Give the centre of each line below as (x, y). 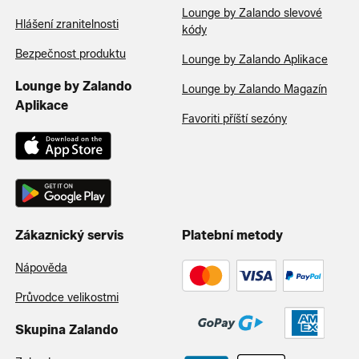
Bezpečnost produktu (71, 54)
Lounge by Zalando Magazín (254, 89)
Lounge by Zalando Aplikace (255, 59)
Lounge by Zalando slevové (252, 13)
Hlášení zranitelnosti (67, 24)
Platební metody (232, 235)
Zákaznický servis (69, 235)
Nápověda (41, 268)
